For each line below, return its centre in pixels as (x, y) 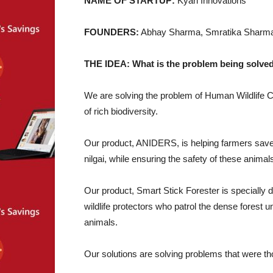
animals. (101, 222)
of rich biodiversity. (121, 111)
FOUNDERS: (112, 32)
